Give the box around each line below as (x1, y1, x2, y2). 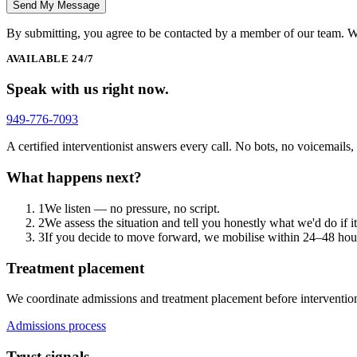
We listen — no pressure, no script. (45, 201, 220, 215)
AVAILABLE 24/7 (6, 53, 94, 65)
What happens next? (6, 169, 142, 186)
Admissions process (6, 319, 106, 333)
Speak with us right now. (6, 80, 169, 97)
